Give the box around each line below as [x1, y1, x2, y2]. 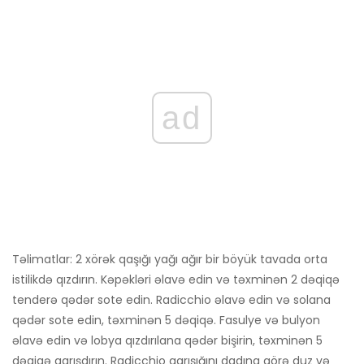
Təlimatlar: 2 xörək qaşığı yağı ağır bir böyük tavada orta [12, 251, 327, 268]
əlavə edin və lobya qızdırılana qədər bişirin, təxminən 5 [12, 332, 323, 349]
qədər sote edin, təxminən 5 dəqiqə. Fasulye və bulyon [12, 312, 320, 329]
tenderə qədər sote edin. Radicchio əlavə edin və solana [12, 292, 331, 309]
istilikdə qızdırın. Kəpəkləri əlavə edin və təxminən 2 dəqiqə [12, 271, 340, 288]
